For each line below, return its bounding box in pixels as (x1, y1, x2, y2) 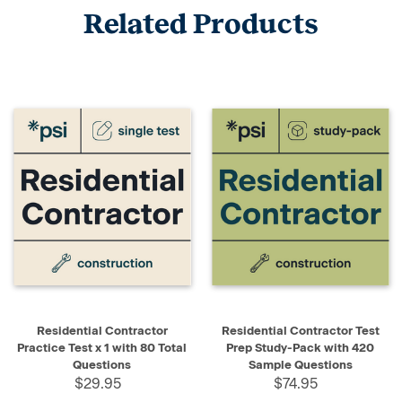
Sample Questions (248, 358, 353, 372)
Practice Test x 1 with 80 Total (17, 341, 187, 355)
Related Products (83, 8, 319, 39)
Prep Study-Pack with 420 (226, 341, 374, 355)
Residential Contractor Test (221, 324, 380, 338)
